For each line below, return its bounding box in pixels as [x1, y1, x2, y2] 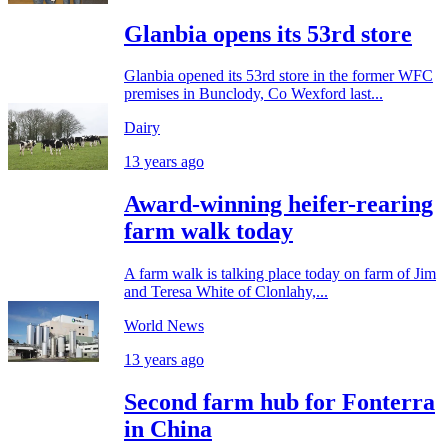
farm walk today [124, 218, 293, 245]
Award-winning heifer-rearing [124, 191, 433, 218]
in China [124, 416, 212, 443]
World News [124, 317, 204, 335]
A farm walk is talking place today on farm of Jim [124, 265, 436, 283]
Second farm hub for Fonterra [124, 389, 435, 416]
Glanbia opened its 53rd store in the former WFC [124, 67, 433, 85]
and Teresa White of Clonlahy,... [124, 283, 328, 301]
